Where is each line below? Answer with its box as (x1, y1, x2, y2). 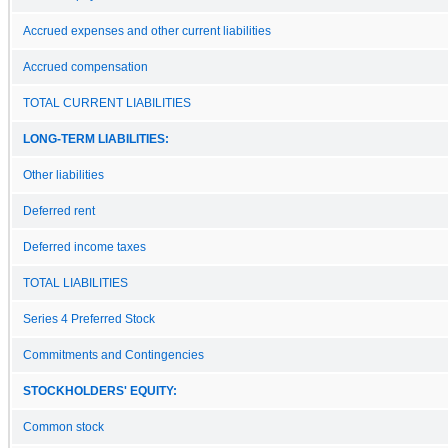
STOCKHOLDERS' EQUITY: (23, 384, 177, 397)
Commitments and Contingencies (23, 348, 204, 361)
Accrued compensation (23, 60, 148, 73)
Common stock (23, 420, 104, 433)
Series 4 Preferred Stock (23, 312, 155, 325)
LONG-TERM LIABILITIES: (23, 132, 169, 145)
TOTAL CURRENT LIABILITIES (23, 96, 191, 109)
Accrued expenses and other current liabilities (23, 24, 271, 37)
